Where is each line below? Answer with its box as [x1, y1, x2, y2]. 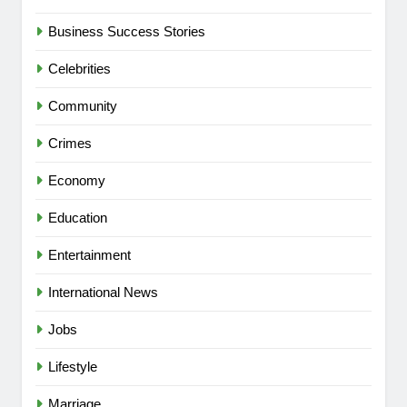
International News [48, 284, 158, 301]
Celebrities [48, 61, 111, 77]
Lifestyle [48, 359, 97, 375]
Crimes [48, 135, 92, 152]
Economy [48, 173, 105, 189]
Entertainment [48, 247, 131, 263]
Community [48, 98, 117, 114]
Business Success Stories [48, 24, 205, 40]
